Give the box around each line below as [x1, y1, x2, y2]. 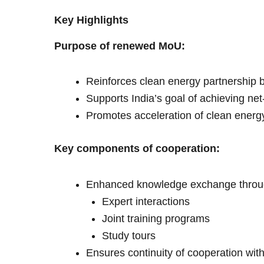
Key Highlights [54, 14, 128, 26]
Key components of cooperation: [54, 143, 220, 155]
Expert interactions [102, 195, 190, 207]
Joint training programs [102, 212, 210, 225]
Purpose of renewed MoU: [54, 39, 185, 52]
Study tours [102, 229, 156, 242]
